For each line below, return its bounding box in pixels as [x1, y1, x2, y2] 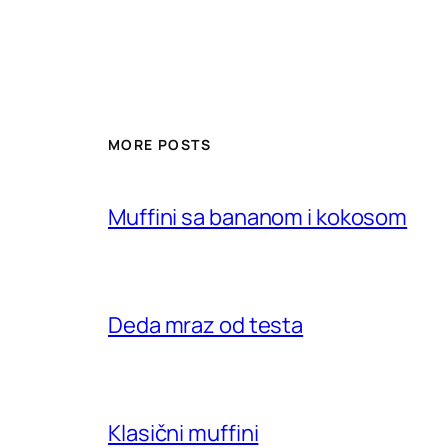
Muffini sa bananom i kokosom [108, 202, 408, 233]
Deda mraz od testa [108, 310, 304, 341]
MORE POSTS [108, 134, 211, 154]
